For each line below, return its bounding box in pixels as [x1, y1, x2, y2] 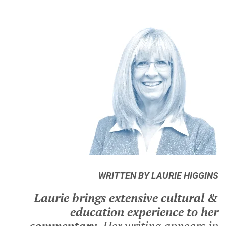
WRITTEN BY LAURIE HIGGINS [98, 170, 218, 181]
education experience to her [70, 204, 218, 220]
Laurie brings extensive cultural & [34, 190, 218, 206]
